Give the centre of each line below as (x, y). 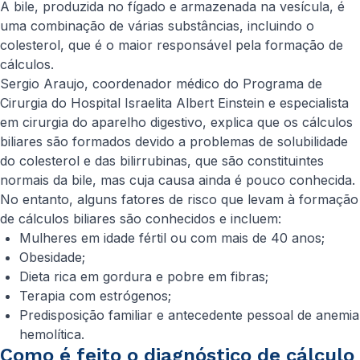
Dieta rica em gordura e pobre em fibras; (144, 276)
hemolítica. (52, 334)
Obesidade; (52, 257)
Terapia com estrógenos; (95, 296)
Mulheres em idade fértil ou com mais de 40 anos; (172, 238)
